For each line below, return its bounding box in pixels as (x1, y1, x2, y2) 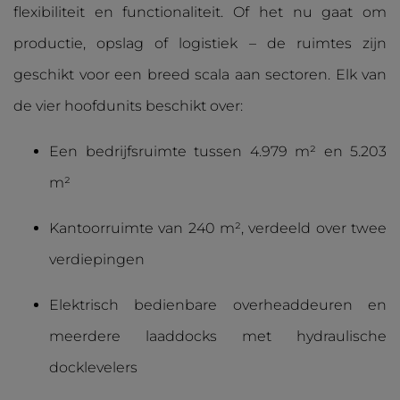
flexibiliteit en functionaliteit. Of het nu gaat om (13, 4, 387, 21)
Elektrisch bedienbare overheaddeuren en (49, 296, 387, 313)
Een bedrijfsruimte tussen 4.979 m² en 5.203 (49, 143, 387, 160)
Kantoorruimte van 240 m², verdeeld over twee (49, 220, 387, 237)
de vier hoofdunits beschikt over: (13, 97, 243, 114)
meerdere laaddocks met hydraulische (49, 328, 387, 345)
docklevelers (49, 359, 137, 376)
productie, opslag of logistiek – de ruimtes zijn (13, 35, 387, 52)
